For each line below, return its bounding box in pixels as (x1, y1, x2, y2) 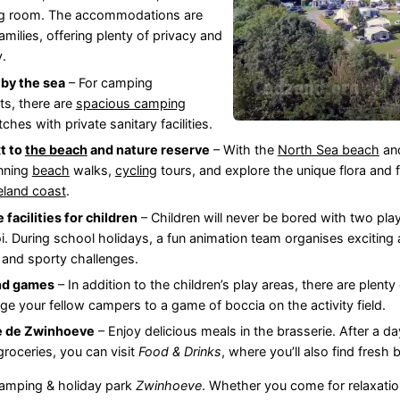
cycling (114, 162, 157, 179)
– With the (209, 142, 278, 158)
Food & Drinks (137, 344, 221, 360)
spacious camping (75, 95, 186, 111)
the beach (24, 142, 87, 158)
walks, (69, 162, 115, 179)
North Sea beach (277, 142, 379, 158)
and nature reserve (87, 142, 210, 158)
